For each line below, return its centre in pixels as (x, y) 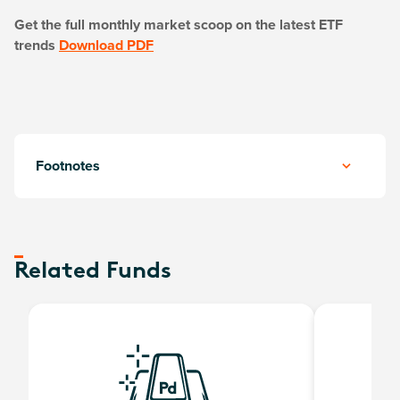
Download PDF (106, 45)
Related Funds (93, 272)
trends (37, 45)
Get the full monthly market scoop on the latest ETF (179, 25)
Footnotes (68, 166)
